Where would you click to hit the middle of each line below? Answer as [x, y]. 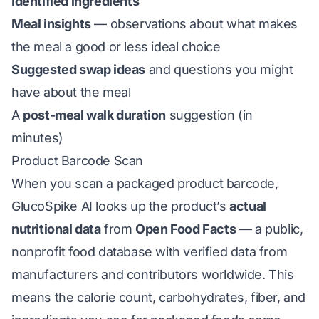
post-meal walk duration [95, 115]
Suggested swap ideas [78, 69]
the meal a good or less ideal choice [116, 47]
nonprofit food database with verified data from [150, 252]
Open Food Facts [186, 229]
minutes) [37, 138]
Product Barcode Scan [77, 161]
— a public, [270, 229]
